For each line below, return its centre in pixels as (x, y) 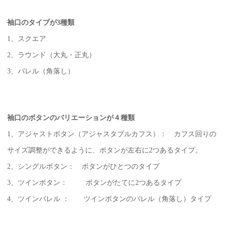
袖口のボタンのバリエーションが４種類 (71, 118)
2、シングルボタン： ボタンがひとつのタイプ (83, 167)
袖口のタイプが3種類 (41, 23)
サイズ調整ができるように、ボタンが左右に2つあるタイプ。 (104, 150)
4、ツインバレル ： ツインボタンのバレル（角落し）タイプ (109, 199)
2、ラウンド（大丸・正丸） (51, 55)
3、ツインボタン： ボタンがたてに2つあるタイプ (94, 183)
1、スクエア (26, 39)
